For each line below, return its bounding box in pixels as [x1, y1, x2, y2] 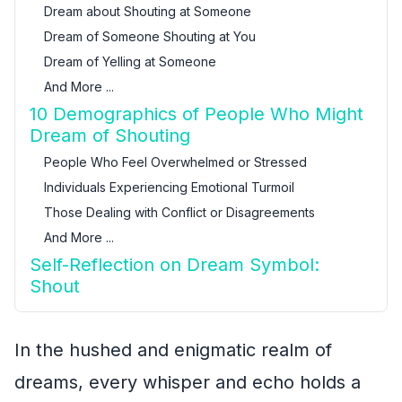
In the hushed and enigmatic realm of [14, 339, 332, 361]
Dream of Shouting [30, 125, 190, 146]
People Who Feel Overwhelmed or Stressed [44, 154, 307, 170]
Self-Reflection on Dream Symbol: [30, 254, 319, 275]
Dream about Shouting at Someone [44, 4, 251, 19]
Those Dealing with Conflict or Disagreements [44, 205, 315, 220]
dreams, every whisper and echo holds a [14, 371, 361, 393]
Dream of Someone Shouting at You [44, 29, 256, 44]
